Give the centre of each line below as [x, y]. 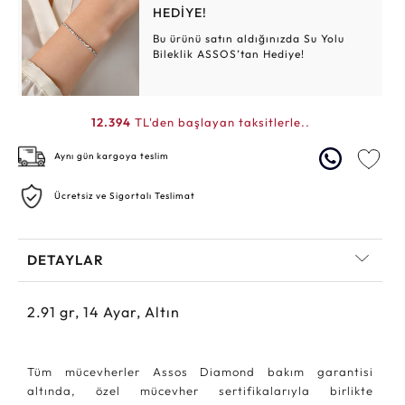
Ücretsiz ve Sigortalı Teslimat [125, 195]
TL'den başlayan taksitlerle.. [220, 122]
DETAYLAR [66, 259]
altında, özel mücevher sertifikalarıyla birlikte [200, 390]
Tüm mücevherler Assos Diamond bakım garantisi [200, 371]
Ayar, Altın [141, 311]
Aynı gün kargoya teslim [112, 155]
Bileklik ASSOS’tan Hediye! [229, 53]
